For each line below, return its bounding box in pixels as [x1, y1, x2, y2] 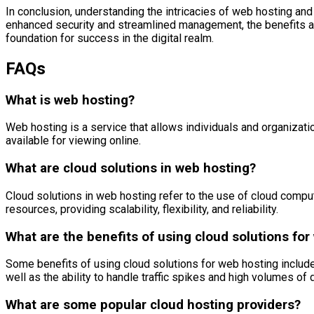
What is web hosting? [6, 92, 135, 108]
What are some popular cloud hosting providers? [6, 296, 301, 313]
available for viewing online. [6, 134, 141, 148]
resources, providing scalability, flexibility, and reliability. [6, 202, 278, 216]
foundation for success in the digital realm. [6, 31, 214, 45]
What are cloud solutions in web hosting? [6, 161, 256, 177]
